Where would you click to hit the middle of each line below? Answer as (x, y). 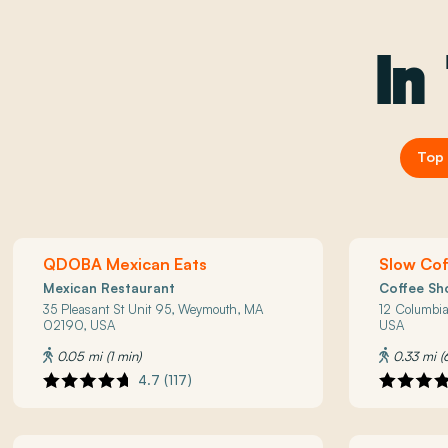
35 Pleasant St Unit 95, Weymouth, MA (153, 309)
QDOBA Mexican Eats (125, 264)
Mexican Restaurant (109, 288)
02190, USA (79, 325)
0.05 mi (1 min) (97, 356)
